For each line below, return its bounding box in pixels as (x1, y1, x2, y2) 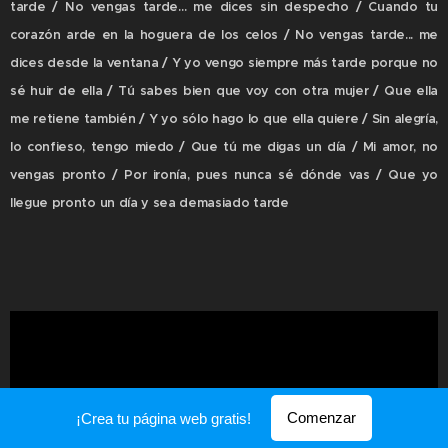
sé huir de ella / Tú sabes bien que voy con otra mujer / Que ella (10, 82, 438, 99)
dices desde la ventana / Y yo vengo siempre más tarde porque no (10, 54, 438, 71)
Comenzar (287, 409, 356, 426)
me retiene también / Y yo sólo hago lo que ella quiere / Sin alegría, (10, 110, 438, 127)
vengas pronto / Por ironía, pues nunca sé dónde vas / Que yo (10, 166, 438, 183)
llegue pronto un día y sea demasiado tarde (10, 194, 289, 211)
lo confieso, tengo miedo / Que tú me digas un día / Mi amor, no (10, 138, 438, 155)
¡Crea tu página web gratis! (76, 409, 251, 427)
